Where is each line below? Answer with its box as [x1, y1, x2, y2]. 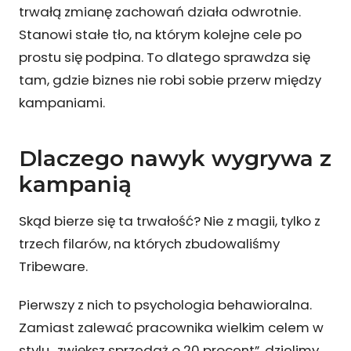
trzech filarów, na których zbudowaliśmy [19, 233, 280, 253]
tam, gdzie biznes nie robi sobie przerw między [19, 70, 321, 89]
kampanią [19, 170, 132, 197]
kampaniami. [19, 92, 105, 112]
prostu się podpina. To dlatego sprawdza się [19, 47, 310, 67]
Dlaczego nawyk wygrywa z [19, 144, 331, 172]
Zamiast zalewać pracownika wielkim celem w [19, 317, 324, 337]
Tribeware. [19, 256, 88, 276]
